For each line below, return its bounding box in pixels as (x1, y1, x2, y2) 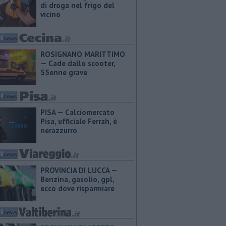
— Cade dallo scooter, (40, 59, 115, 68)
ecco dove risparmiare (40, 184, 115, 193)
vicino (40, 10, 61, 19)
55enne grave (40, 68, 87, 77)
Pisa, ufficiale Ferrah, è (40, 117, 117, 126)
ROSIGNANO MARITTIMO (40, 49, 125, 59)
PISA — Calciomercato (40, 107, 115, 117)
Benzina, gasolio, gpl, (40, 175, 114, 184)
